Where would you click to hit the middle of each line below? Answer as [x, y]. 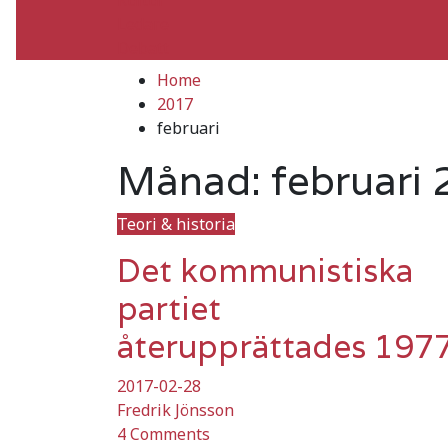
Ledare [143, 23]
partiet [169, 308]
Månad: [194, 179]
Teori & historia [176, 223]
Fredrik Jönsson [175, 409]
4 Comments [163, 433]
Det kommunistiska [265, 270]
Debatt [143, 47]
